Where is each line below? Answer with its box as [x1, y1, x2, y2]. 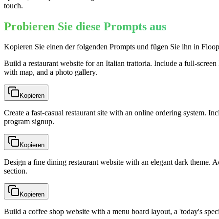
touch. [4, 1, 23, 10]
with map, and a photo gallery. [4, 68, 97, 77]
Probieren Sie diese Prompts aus [4, 20, 166, 33]
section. [4, 167, 27, 175]
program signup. [4, 117, 54, 126]
